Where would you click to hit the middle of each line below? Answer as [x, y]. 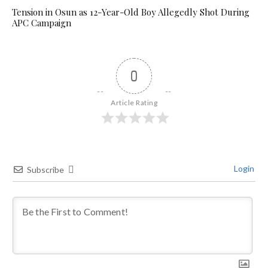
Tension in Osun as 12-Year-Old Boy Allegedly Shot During [131, 12]
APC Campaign [42, 22]
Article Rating [134, 102]
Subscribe [45, 169]
